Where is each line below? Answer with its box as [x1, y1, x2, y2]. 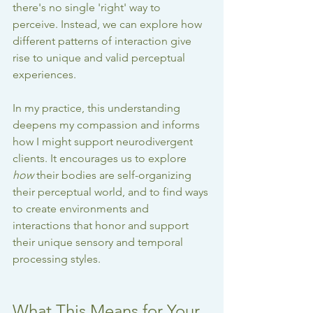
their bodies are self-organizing [34, 168, 194, 182]
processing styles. [13, 252, 101, 266]
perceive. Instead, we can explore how [13, 17, 205, 31]
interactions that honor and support [13, 219, 191, 233]
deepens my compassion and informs [13, 118, 203, 132]
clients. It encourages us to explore [13, 152, 189, 166]
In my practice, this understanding [13, 101, 183, 115]
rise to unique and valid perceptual [13, 51, 188, 65]
